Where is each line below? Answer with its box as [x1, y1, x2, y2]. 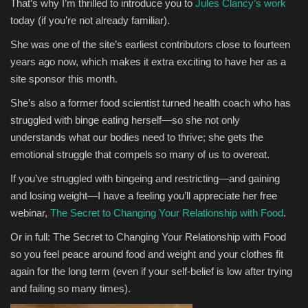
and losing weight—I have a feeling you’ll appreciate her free [10, 190, 277, 202]
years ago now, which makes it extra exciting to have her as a [10, 56, 286, 68]
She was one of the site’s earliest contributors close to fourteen [10, 38, 290, 51]
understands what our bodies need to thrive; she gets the [10, 131, 263, 144]
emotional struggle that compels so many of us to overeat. [10, 148, 269, 161]
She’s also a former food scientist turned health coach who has [10, 97, 291, 109]
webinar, [10, 207, 50, 219]
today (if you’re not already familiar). [10, 14, 170, 27]
